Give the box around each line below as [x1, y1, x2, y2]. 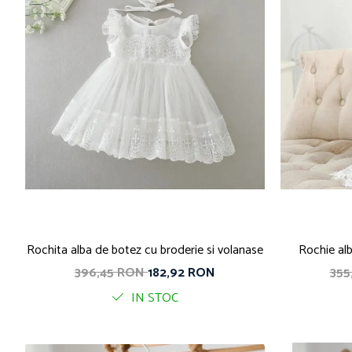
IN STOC [128, 287, 178, 309]
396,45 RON [75, 262, 148, 284]
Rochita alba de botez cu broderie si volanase [27, 239, 263, 261]
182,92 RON [148, 262, 215, 284]
